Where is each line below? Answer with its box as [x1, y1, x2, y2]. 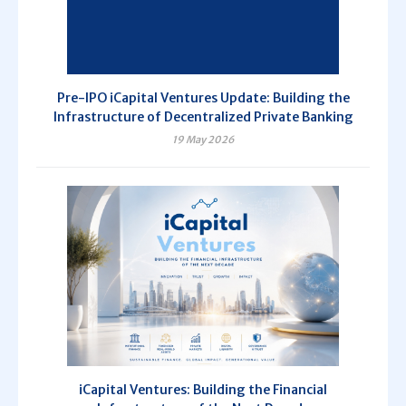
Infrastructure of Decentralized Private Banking [53, 108, 353, 125]
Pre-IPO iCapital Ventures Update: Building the [56, 89, 350, 106]
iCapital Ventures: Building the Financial [79, 382, 327, 399]
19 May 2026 [172, 132, 234, 146]
